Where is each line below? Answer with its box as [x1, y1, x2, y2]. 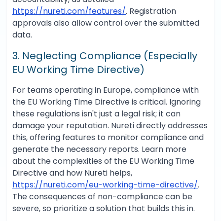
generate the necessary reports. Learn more [12, 144, 186, 155]
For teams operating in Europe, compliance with [12, 84, 199, 96]
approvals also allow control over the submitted [12, 17, 199, 29]
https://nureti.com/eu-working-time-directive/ [12, 179, 198, 190]
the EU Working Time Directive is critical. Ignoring [12, 96, 201, 108]
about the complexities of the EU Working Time [12, 155, 194, 167]
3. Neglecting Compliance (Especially [12, 49, 197, 63]
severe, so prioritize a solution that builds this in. [12, 203, 195, 214]
